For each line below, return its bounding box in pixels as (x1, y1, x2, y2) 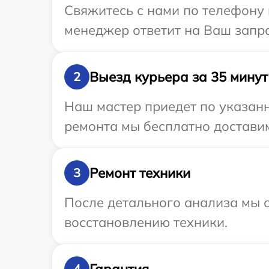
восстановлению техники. (64, 214, 228, 231)
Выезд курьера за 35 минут (89, 68, 268, 85)
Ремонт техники (89, 164, 190, 181)
